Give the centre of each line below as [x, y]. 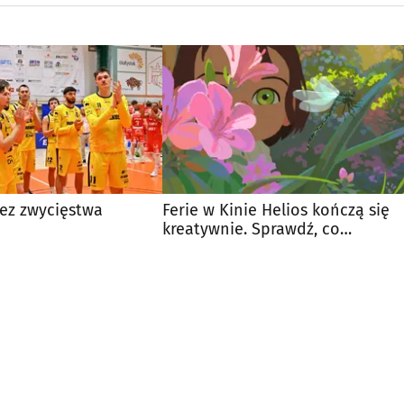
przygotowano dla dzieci [253, 248]
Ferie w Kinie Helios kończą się [276, 210]
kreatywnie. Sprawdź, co [251, 229]
